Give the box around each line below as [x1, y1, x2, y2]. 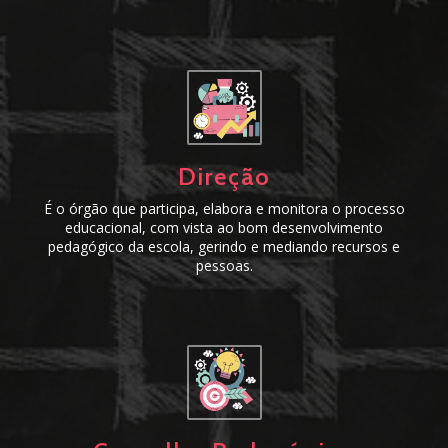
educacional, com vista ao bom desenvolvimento [65, 217, 383, 237]
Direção [177, 161, 271, 191]
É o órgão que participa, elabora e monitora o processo [43, 198, 405, 218]
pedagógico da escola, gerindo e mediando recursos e [48, 236, 400, 256]
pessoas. [195, 255, 253, 275]
